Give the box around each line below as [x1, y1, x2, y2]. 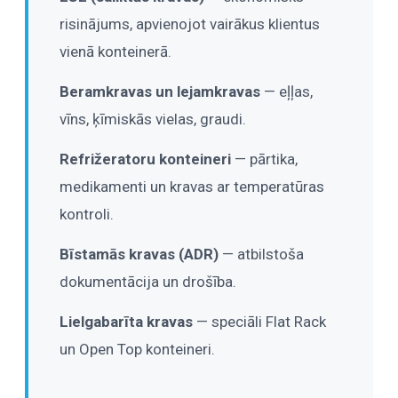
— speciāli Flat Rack [193, 313, 326, 331]
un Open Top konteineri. [60, 340, 215, 359]
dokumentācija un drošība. [60, 273, 236, 291]
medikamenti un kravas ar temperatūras [60, 178, 324, 196]
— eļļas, [260, 83, 313, 101]
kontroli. [60, 205, 114, 224]
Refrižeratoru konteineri [60, 150, 231, 169]
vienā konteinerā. [60, 43, 171, 61]
